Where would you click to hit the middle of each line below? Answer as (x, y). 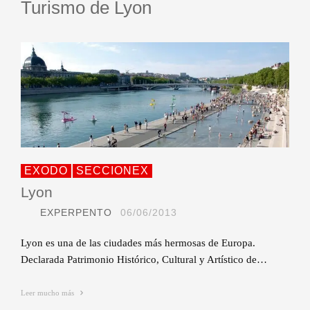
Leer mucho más (48, 292)
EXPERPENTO (76, 212)
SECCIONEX (112, 170)
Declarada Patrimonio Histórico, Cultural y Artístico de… (144, 259)
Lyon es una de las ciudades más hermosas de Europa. (138, 243)
